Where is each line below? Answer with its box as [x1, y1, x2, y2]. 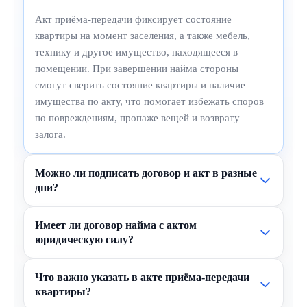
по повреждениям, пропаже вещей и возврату [35, 112, 240, 124]
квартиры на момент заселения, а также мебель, [35, 29, 250, 42]
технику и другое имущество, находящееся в [35, 46, 238, 58]
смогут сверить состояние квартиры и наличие [35, 79, 245, 91]
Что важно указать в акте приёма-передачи [35, 271, 249, 284]
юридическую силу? [35, 234, 134, 246]
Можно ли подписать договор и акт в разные [35, 167, 257, 180]
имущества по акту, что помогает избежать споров [35, 95, 264, 108]
